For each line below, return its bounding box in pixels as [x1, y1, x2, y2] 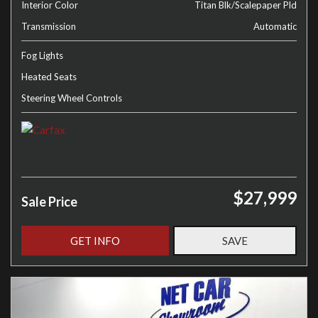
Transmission [21, 21, 76, 32]
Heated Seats [21, 71, 77, 82]
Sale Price [21, 194, 77, 209]
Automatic [253, 21, 297, 32]
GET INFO [70, 234, 120, 247]
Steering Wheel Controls [21, 92, 122, 104]
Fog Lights [21, 50, 63, 61]
